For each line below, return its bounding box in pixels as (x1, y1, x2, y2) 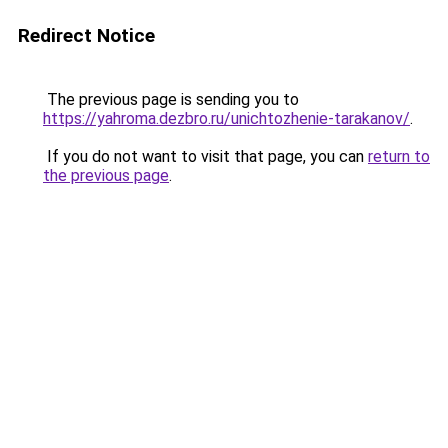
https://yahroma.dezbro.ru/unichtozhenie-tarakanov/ (43, 109, 410, 128)
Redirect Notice (18, 24, 155, 47)
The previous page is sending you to (43, 90, 299, 109)
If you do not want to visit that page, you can (43, 147, 368, 166)
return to (368, 147, 430, 166)
